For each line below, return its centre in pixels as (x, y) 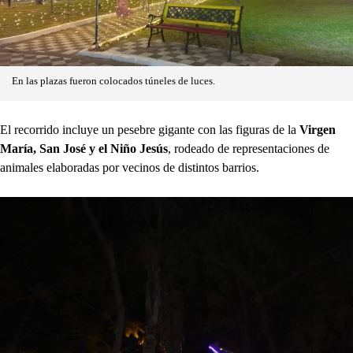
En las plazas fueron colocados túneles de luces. (113, 81)
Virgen (318, 129)
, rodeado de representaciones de (249, 148)
